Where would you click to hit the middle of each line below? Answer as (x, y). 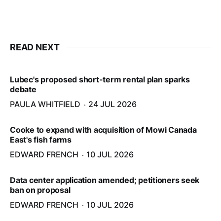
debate (23, 89)
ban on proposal (40, 190)
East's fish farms (41, 139)
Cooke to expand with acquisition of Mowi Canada (103, 129)
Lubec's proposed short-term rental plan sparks (100, 79)
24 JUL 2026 (112, 104)
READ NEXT (35, 47)
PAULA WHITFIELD (45, 104)
